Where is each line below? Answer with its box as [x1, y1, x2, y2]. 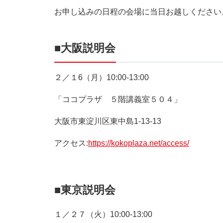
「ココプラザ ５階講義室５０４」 [54, 95, 182, 104]
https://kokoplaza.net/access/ [88, 139, 189, 147]
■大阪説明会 [54, 42, 115, 54]
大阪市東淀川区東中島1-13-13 [54, 117, 161, 125]
